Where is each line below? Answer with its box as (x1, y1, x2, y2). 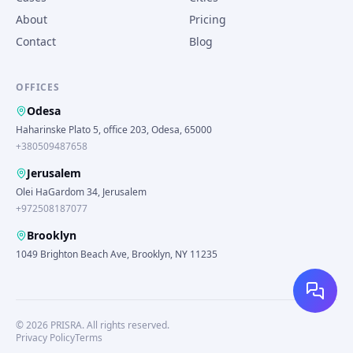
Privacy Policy (16, 331, 75, 344)
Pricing (189, 12, 226, 27)
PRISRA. (48, 318, 87, 332)
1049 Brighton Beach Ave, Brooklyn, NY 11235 (16, 247, 217, 261)
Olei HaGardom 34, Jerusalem (16, 185, 147, 199)
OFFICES (16, 80, 60, 94)
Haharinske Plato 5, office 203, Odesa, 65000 (16, 123, 212, 136)
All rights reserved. (87, 318, 169, 332)
